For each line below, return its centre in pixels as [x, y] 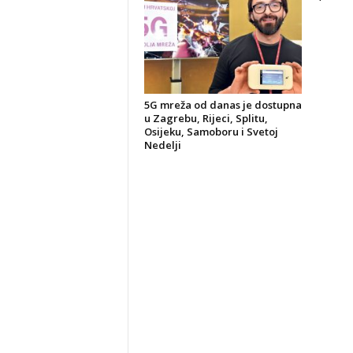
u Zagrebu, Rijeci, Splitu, [206, 118]
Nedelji [162, 145]
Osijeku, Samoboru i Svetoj [211, 132]
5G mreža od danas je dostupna [223, 105]
